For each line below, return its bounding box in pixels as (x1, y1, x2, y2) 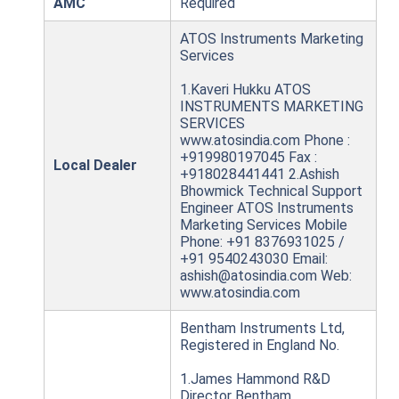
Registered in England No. (180, 337, 339, 354)
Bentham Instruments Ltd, (180, 320, 345, 338)
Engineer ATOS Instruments (180, 199, 354, 217)
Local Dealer (53, 157, 137, 175)
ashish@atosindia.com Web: (180, 267, 352, 285)
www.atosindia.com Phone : (180, 132, 350, 150)
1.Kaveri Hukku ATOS (180, 81, 311, 99)
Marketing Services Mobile (180, 216, 347, 234)
